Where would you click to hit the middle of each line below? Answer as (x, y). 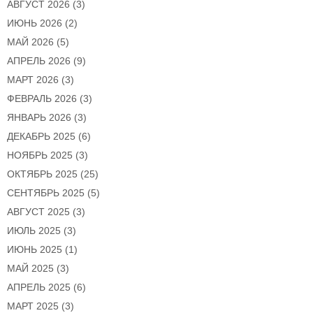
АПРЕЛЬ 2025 (39, 287)
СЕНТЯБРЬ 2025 (46, 193)
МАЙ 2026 (30, 42)
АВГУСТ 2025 (38, 212)
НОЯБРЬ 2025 (40, 155)
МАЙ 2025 (30, 269)
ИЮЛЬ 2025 (34, 231)
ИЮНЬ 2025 (35, 250)
